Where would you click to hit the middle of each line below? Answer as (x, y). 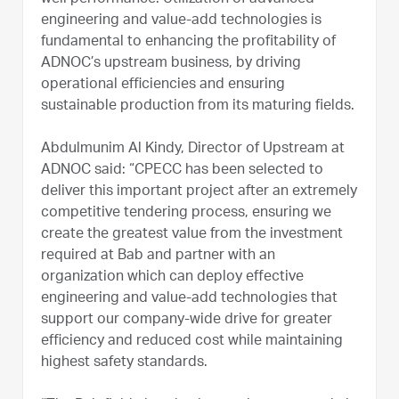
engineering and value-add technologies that (189, 299)
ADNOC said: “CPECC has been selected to (182, 171)
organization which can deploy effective (172, 277)
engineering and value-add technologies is (181, 21)
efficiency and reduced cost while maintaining (192, 342)
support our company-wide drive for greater (187, 320)
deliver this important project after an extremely (199, 192)
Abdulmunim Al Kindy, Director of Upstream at (193, 149)
